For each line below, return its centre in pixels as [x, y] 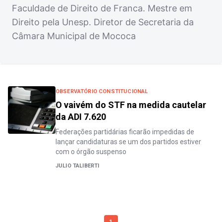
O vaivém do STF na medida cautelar [131, 105]
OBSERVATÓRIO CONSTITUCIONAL [102, 91]
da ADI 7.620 [81, 117]
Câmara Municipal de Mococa [74, 36]
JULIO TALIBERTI [78, 166]
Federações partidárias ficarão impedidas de [125, 132]
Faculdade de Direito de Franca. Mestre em [102, 8]
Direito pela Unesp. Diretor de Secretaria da [103, 22]
